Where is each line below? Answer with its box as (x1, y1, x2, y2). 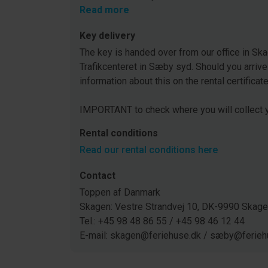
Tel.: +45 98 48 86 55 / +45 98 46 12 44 (80, 215, 245, 227)
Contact (80, 170, 115, 181)
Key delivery (80, 30, 135, 41)
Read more (80, 4, 129, 16)
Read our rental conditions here (80, 144, 218, 156)
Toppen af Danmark (80, 187, 160, 198)
